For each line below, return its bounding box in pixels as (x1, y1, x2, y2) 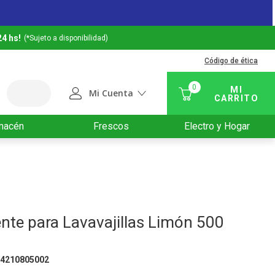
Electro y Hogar (184, 120, 250, 133)
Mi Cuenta (88, 87, 133, 99)
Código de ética (204, 56, 258, 66)
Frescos (93, 120, 130, 133)
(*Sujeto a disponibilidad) (24, 33, 108, 42)
